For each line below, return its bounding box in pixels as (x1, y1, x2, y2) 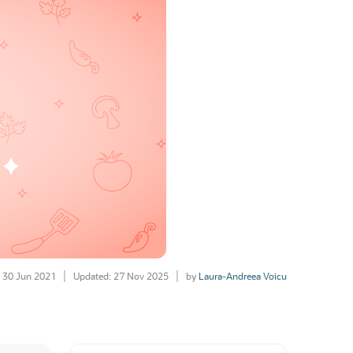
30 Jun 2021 (2, 269, 56, 282)
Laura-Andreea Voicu (199, 269, 287, 282)
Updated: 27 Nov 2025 (73, 269, 169, 282)
